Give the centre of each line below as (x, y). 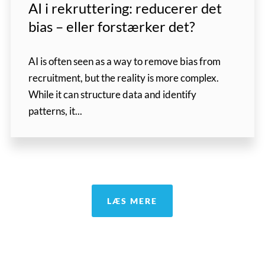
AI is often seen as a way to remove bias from (124, 61)
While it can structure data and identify (112, 94)
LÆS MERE (132, 201)
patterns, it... (55, 111)
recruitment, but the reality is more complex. (123, 78)
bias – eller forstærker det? (112, 26)
